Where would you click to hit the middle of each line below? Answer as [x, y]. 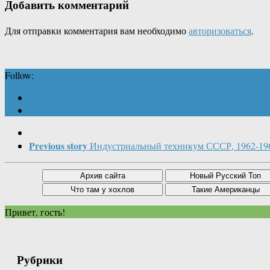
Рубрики [40, 259]
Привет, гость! [35, 212]
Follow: [19, 75]
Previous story [58, 145]
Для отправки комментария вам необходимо [97, 30]
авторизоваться [220, 30]
